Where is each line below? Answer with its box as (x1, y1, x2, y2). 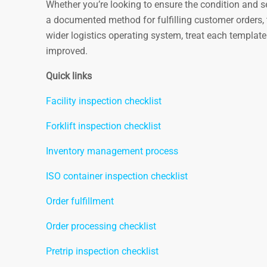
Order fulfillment (46, 195, 114, 207)
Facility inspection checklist (46, 95, 162, 107)
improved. (46, 45, 88, 57)
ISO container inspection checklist (46, 170, 188, 182)
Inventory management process (46, 145, 178, 157)
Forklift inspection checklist (46, 120, 161, 132)
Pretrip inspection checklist (46, 245, 159, 257)
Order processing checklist (46, 220, 156, 232)
